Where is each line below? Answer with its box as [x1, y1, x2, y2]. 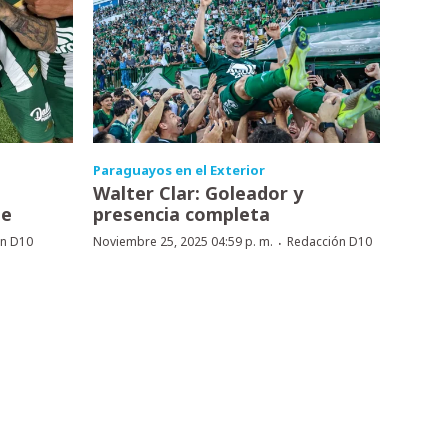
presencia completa [92, 201, 270, 226]
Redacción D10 [286, 232, 372, 250]
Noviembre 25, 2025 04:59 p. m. [92, 232, 273, 250]
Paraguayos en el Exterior [92, 160, 265, 179]
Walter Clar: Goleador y [92, 180, 303, 205]
